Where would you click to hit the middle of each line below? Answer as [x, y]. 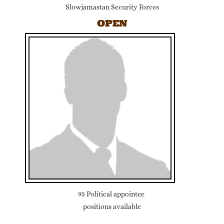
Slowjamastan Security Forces [112, 7]
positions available [112, 206]
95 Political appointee [112, 194]
